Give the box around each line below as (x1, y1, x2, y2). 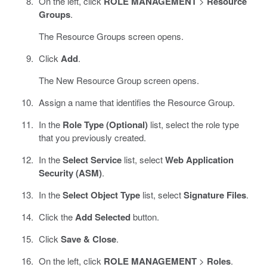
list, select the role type (147, 117, 239, 131)
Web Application (164, 153, 234, 166)
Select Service (62, 153, 122, 166)
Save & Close (60, 232, 116, 246)
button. (130, 210, 159, 223)
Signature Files (183, 188, 246, 201)
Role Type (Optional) (62, 117, 148, 131)
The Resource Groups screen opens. (38, 29, 184, 42)
